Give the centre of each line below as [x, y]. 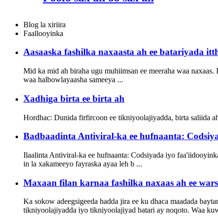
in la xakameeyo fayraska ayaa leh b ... [83, 163]
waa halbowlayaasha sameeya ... [73, 80]
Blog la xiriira [45, 24]
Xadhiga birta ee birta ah [74, 98]
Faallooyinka [43, 33]
